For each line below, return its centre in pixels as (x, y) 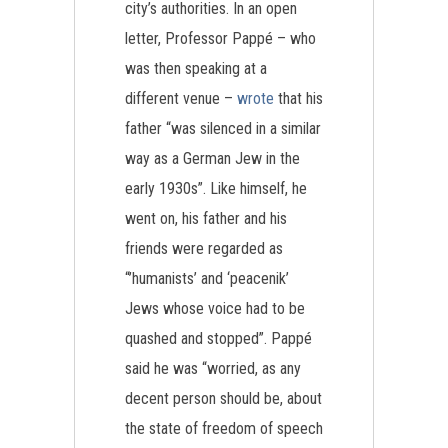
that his (298, 98)
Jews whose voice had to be (215, 308)
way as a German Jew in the (212, 158)
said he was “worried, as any (213, 368)
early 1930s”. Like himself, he (216, 188)
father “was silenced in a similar (223, 128)
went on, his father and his (206, 218)
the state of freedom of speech (224, 428)
